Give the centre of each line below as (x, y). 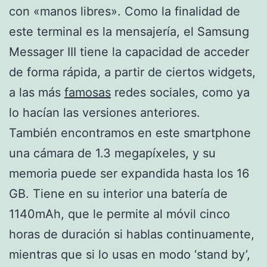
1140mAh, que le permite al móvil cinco (119, 214)
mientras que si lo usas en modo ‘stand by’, (130, 254)
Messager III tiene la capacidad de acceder (129, 52)
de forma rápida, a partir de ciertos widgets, (132, 72)
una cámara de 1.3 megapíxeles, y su (112, 153)
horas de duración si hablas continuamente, (132, 234)
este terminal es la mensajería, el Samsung (129, 31)
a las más (37, 92)
